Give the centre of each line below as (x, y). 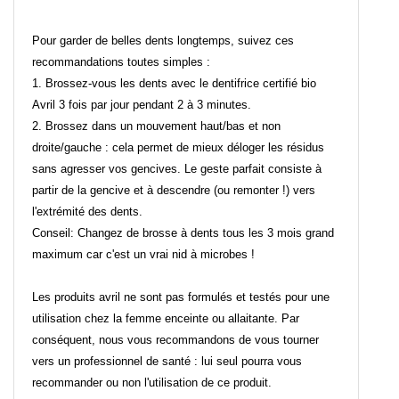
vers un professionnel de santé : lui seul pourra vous (167, 362)
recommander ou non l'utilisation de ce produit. (152, 383)
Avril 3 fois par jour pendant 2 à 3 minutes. (142, 105)
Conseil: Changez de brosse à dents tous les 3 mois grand (183, 233)
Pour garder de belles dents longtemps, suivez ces (163, 41)
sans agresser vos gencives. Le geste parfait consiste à (177, 169)
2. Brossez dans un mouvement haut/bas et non (156, 126)
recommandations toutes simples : (121, 62)
